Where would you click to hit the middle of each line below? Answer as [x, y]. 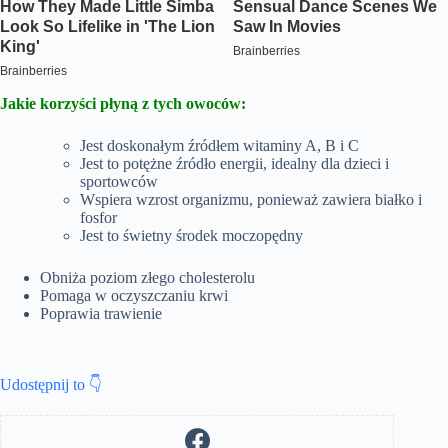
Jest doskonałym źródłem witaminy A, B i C [219, 146]
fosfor [98, 218]
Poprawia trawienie [101, 314]
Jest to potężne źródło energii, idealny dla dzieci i [234, 164]
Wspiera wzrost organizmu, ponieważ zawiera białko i [251, 200]
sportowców [119, 182]
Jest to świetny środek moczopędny [191, 236]
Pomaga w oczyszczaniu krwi [134, 296]
